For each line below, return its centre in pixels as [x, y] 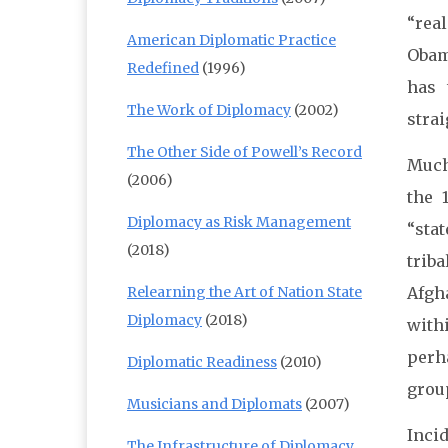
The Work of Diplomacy [209, 110]
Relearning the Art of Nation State [244, 292]
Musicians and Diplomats [214, 404]
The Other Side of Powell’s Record [244, 152]
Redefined [163, 68]
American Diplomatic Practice [231, 40]
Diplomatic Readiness [202, 362]
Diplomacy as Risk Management [239, 222]
